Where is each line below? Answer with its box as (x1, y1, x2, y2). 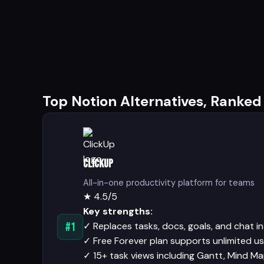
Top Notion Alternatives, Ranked (42, 92, 262, 110)
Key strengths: (83, 204, 153, 217)
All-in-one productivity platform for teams (83, 177, 255, 188)
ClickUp (83, 157, 113, 171)
